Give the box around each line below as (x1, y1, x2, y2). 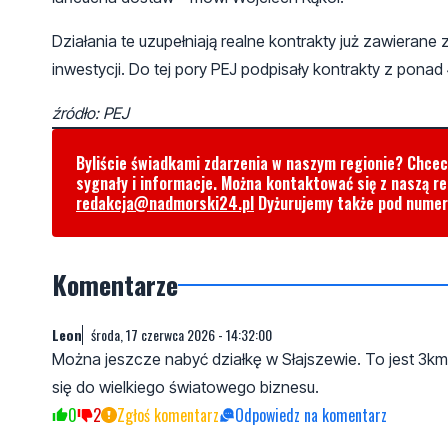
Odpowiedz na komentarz (235, 402, 387, 427)
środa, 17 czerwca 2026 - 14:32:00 (91, 323, 272, 345)
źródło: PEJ (52, 102, 129, 123)
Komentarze (52, 264, 178, 304)
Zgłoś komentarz (117, 402, 219, 427)
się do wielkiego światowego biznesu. (52, 376, 319, 397)
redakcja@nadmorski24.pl (76, 190, 254, 215)
